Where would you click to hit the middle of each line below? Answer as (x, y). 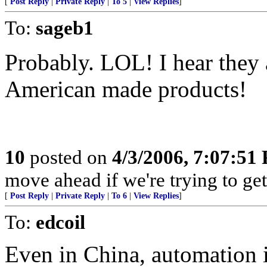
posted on (69, 157)
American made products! (126, 89)
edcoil (60, 222)
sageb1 (65, 28)
